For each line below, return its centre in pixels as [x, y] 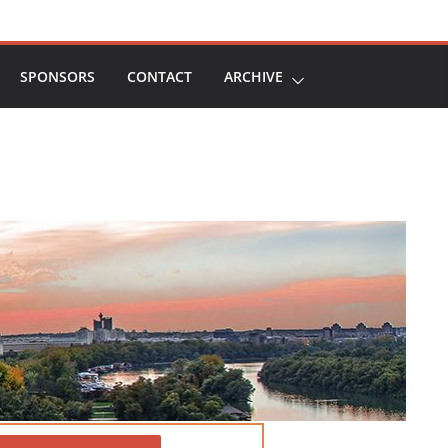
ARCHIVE [253, 76]
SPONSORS [57, 76]
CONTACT [159, 76]
